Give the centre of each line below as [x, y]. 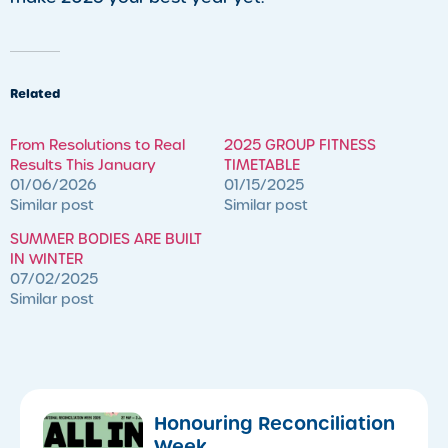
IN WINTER [46, 259]
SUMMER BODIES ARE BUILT [106, 239]
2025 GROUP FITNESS [300, 145]
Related [35, 94]
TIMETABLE [262, 165]
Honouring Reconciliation [274, 424]
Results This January [83, 165]
